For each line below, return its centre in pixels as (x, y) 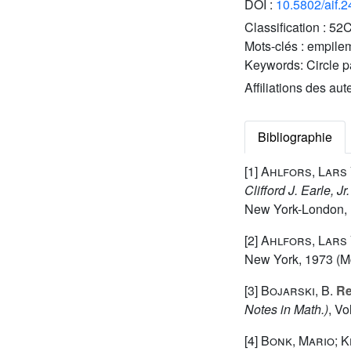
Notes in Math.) (286, 309)
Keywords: (275, 65)
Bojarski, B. (297, 291)
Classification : (287, 27)
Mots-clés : (276, 46)
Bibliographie (295, 137)
